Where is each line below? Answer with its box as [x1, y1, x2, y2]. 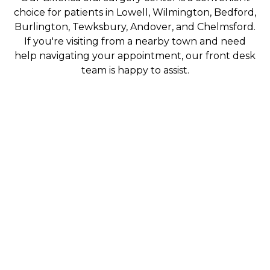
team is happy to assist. [81, 64, 189, 77]
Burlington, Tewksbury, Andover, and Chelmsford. [14, 21, 256, 33]
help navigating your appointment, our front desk [14, 50, 256, 62]
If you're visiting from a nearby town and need [24, 36, 246, 48]
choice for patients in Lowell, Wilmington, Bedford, [14, 7, 256, 19]
